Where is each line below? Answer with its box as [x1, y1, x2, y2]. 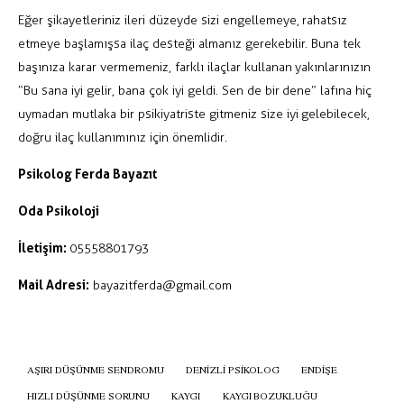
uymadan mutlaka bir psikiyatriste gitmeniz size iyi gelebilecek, [18, 106, 371, 123]
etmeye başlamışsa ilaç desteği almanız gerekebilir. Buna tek [18, 36, 362, 52]
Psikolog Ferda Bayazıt [18, 166, 157, 182]
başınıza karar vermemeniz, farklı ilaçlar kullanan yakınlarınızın [18, 60, 372, 76]
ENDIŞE [301, 362, 338, 376]
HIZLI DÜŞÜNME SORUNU [27, 388, 150, 402]
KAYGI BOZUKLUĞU [222, 388, 318, 402]
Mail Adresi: [18, 277, 89, 293]
